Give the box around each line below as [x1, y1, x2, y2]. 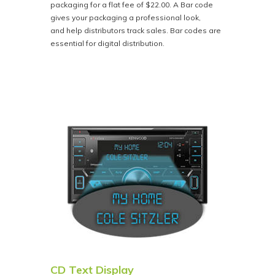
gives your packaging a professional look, [50, 13, 201, 23]
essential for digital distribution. [50, 39, 165, 48]
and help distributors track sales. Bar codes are [50, 26, 222, 36]
